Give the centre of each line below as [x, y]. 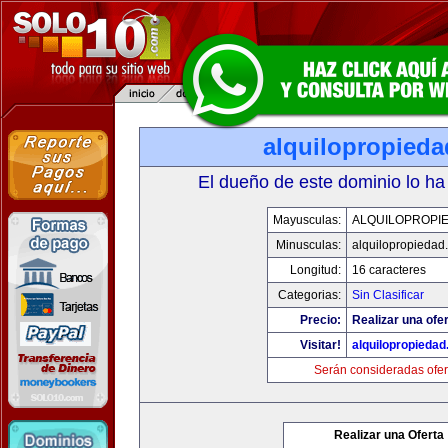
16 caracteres [388, 270]
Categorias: [309, 295]
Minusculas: [308, 245]
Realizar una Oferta [389, 435]
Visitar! [320, 345]
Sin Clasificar [387, 295]
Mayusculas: [306, 220]
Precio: [320, 320]
